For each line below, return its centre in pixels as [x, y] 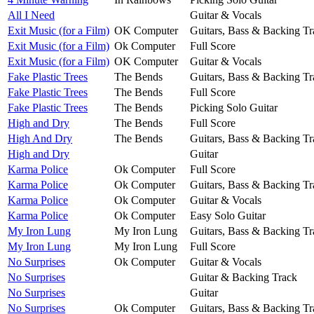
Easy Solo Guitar [228, 215]
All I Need [31, 15]
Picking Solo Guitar [234, 107]
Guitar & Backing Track [244, 277]
